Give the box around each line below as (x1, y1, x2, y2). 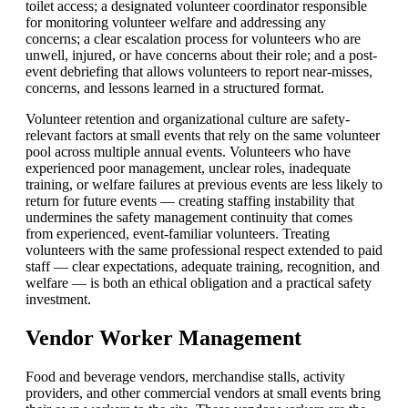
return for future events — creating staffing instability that (25, 193, 354, 209)
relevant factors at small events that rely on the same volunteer (25, 127, 380, 144)
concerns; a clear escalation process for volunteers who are (25, 31, 361, 47)
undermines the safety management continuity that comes (25, 209, 352, 226)
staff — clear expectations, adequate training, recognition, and (25, 259, 380, 275)
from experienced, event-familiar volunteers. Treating (25, 226, 330, 242)
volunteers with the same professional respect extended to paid (25, 242, 382, 259)
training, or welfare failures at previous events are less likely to (25, 177, 382, 193)
